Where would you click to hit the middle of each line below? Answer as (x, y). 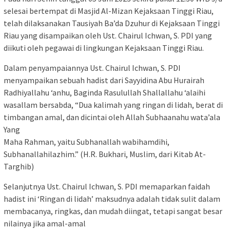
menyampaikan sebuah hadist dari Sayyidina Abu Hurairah (104, 80)
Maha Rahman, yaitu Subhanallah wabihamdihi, (87, 142)
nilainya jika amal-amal (45, 224)
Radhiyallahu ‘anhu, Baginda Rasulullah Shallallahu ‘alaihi (104, 93)
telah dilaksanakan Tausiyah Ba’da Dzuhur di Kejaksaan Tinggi (112, 23)
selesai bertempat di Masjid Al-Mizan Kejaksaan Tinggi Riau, (109, 11)
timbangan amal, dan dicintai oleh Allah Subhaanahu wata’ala (112, 117)
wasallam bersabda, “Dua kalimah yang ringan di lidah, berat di (113, 105)
